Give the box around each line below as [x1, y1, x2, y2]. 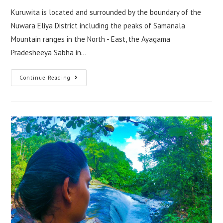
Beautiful [70, 108, 102, 117]
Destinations [70, 114, 112, 124]
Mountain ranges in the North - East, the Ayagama [11, 34, 171, 44]
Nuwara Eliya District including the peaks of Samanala [11, 20, 186, 30]
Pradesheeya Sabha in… [11, 47, 87, 57]
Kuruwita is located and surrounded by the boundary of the [11, 7, 202, 17]
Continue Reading [19, 74, 71, 81]
